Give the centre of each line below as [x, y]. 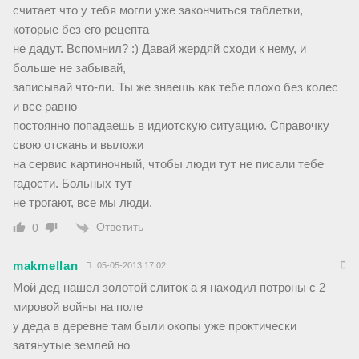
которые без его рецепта [81, 30]
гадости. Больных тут [73, 184]
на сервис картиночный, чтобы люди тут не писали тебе [168, 164]
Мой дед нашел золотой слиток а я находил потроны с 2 [169, 287]
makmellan [46, 265]
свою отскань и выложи [78, 145]
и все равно [45, 107]
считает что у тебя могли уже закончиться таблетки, [158, 10]
